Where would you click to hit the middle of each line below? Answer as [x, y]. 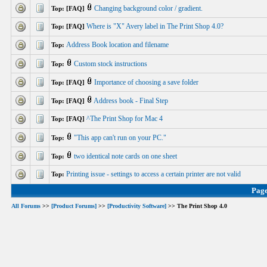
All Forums [26, 206]
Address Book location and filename [118, 45]
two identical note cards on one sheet [126, 156]
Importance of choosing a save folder [147, 82]
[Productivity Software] [137, 206]
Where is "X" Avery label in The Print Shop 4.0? [156, 26]
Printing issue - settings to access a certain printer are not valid [154, 174]
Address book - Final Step [132, 101]
